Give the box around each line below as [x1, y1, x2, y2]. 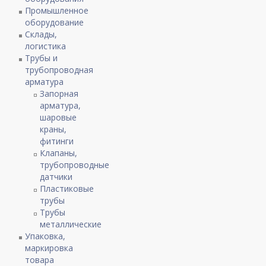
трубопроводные [40, 159, 110, 171]
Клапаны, [40, 147, 78, 159]
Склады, [25, 28, 58, 40]
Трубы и [25, 52, 58, 64]
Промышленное [25, 5, 89, 17]
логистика [25, 40, 66, 52]
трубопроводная [25, 64, 94, 76]
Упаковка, [25, 230, 66, 242]
